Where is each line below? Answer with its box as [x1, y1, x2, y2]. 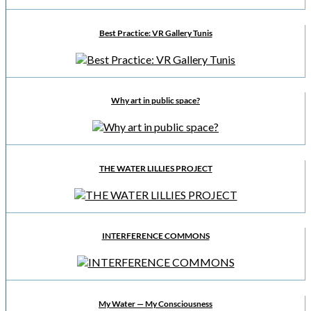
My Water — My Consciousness [99, 298, 212, 309]
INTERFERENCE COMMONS [101, 230, 210, 242]
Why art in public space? [111, 95, 200, 106]
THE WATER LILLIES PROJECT [99, 162, 212, 174]
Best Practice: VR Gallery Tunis [99, 27, 212, 38]
